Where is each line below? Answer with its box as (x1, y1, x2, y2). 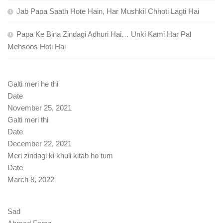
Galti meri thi (7, 115, 48, 124)
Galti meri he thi (7, 80, 58, 89)
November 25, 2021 (7, 104, 72, 112)
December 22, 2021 (7, 139, 72, 148)
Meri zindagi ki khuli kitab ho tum (7, 151, 113, 160)
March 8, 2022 (7, 175, 54, 184)
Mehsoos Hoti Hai (7, 42, 66, 51)
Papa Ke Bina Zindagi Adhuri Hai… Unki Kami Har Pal (16, 30, 191, 39)
